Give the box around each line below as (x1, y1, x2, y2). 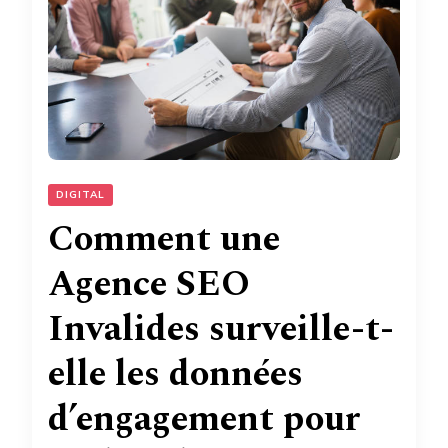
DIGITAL (56, 187, 105, 202)
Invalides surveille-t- (48, 301, 394, 357)
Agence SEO (48, 256, 250, 312)
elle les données (48, 346, 303, 402)
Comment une (48, 211, 280, 267)
